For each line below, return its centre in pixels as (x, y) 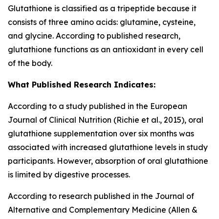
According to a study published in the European (98, 106)
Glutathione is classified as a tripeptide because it (102, 8)
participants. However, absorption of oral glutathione (108, 161)
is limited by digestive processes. (69, 175)
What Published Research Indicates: (82, 85)
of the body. (30, 63)
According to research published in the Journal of (101, 196)
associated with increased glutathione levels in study (108, 147)
